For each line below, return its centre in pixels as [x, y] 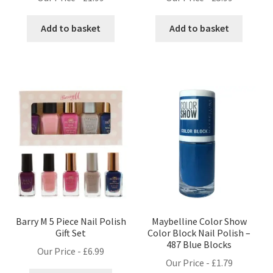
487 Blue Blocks [199, 244]
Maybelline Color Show [199, 221]
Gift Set [71, 232]
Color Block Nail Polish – [199, 232]
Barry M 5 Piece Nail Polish [71, 221]
